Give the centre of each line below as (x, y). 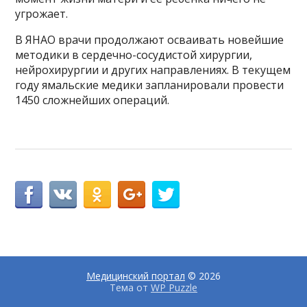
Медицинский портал (136, 276)
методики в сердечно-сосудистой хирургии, (134, 55)
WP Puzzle (174, 288)
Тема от (130, 288)
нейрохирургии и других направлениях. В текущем (153, 70)
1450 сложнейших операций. (93, 100)
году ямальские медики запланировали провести (150, 85)
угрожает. (42, 14)
